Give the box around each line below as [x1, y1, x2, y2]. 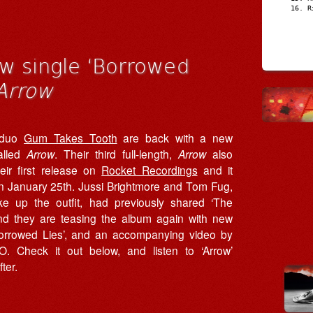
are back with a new [117, 129, 233, 145]
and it [197, 161, 233, 177]
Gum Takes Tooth [24, 129, 117, 145]
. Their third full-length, [54, 145, 179, 161]
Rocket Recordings [101, 161, 198, 177]
